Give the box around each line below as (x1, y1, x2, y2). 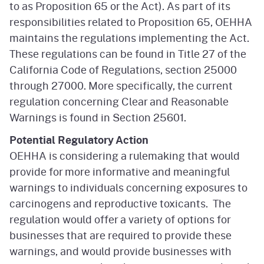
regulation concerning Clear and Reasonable (9, 93, 229, 109)
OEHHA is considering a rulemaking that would (9, 147, 240, 163)
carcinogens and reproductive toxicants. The (9, 195, 231, 211)
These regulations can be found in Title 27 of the (9, 45, 246, 61)
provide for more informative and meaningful (9, 163, 230, 179)
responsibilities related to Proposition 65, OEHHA (9, 14, 252, 29)
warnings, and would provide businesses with (9, 243, 232, 259)
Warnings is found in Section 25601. (9, 109, 186, 125)
